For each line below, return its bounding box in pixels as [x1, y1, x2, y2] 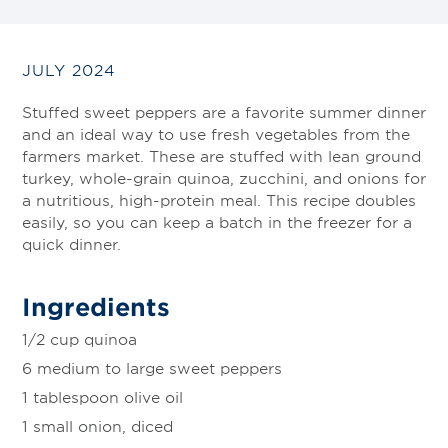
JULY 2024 [22, 60, 116, 80]
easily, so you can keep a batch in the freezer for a [22, 212, 412, 232]
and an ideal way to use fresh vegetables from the [22, 124, 410, 144]
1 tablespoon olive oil [22, 387, 183, 407]
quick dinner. [22, 234, 121, 254]
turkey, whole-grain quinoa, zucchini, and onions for [22, 168, 426, 188]
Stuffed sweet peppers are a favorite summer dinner [22, 102, 426, 122]
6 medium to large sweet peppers [22, 358, 282, 378]
